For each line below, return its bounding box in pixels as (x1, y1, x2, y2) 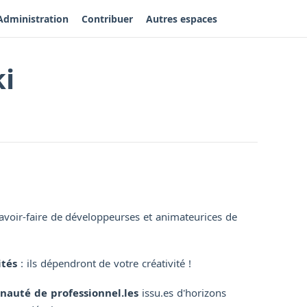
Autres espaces (146, 12, 218, 25)
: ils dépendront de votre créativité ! (17, 256, 191, 270)
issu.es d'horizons (138, 285, 226, 299)
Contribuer (82, 12, 134, 25)
